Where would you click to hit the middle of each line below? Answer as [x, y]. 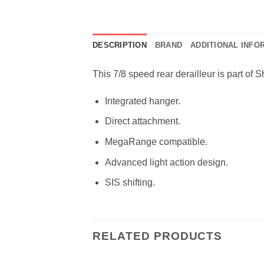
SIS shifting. [130, 183]
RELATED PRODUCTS [158, 236]
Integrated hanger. [142, 101]
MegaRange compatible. [156, 142]
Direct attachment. [142, 121]
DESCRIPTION [120, 45]
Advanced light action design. [166, 162]
